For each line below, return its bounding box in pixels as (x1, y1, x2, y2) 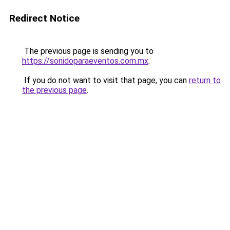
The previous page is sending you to (22, 46, 154, 56)
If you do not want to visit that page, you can (22, 75, 189, 85)
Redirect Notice (9, 12, 80, 24)
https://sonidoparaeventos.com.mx (22, 56, 148, 66)
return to (189, 75, 221, 85)
